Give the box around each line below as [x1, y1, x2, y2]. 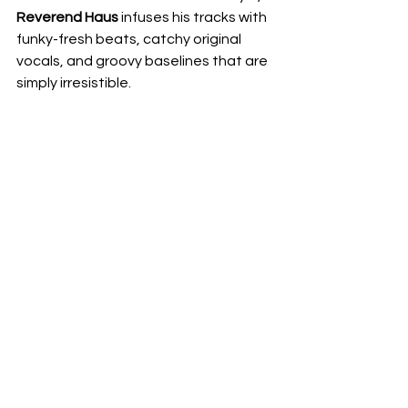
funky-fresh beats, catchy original [16, 32, 244, 46]
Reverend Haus [16, 10, 118, 25]
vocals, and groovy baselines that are [16, 54, 270, 68]
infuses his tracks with [118, 10, 270, 25]
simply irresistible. [16, 76, 131, 90]
